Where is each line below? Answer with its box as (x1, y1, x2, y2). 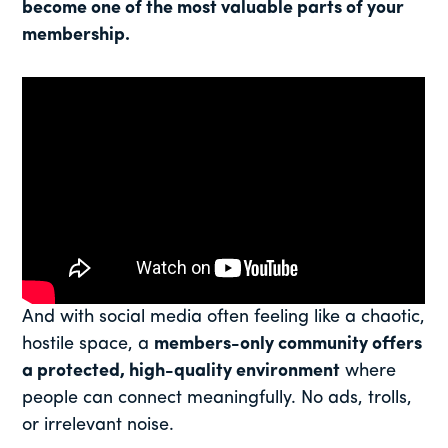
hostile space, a (22, 335, 155, 355)
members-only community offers (154, 335, 423, 355)
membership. (22, 26, 131, 46)
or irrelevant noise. (22, 416, 175, 436)
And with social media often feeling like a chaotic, (22, 308, 426, 328)
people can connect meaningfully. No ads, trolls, (22, 389, 413, 409)
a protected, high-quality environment (22, 362, 341, 382)
